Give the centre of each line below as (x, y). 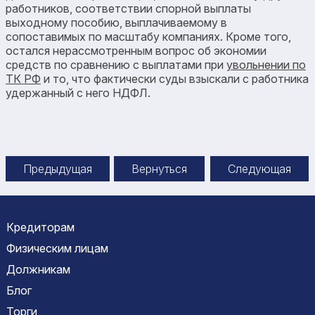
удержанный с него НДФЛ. (78, 92)
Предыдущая (58, 168)
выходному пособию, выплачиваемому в (116, 22)
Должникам (38, 269)
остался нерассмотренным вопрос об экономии (136, 50)
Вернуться (159, 168)
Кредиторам (40, 227)
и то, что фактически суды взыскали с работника (175, 78)
